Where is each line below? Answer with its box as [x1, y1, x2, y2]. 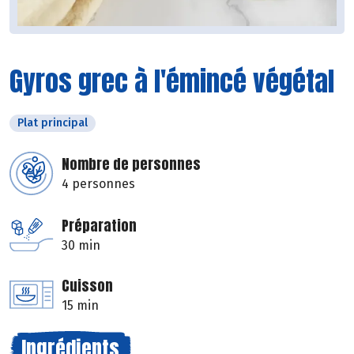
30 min [62, 237, 100, 253]
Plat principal [17, 115, 88, 130]
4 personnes [62, 175, 135, 191]
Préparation [62, 214, 137, 236]
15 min [62, 297, 99, 313]
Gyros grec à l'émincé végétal [9, 60, 334, 101]
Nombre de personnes [62, 153, 201, 175]
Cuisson [62, 274, 113, 296]
